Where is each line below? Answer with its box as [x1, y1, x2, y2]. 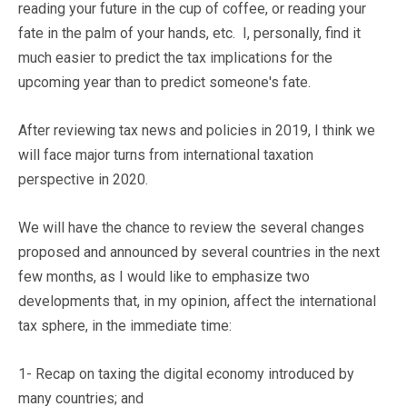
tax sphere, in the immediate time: [18, 316, 232, 334]
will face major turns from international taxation [18, 145, 313, 164]
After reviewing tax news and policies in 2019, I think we [18, 121, 375, 139]
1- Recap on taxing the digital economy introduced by [18, 364, 354, 382]
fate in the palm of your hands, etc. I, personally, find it [18, 24, 361, 42]
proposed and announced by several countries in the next [18, 243, 380, 261]
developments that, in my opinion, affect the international [18, 292, 376, 310]
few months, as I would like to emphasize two [18, 267, 310, 285]
